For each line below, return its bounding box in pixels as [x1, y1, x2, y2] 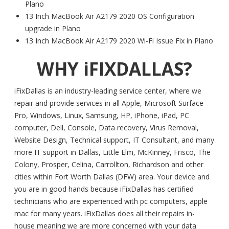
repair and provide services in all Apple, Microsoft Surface [14, 98, 203, 108]
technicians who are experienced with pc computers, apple [14, 196, 208, 207]
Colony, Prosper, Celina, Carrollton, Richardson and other [14, 159, 203, 170]
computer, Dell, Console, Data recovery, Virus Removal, [14, 123, 199, 133]
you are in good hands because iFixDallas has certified [14, 184, 194, 194]
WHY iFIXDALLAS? [37, 57, 192, 81]
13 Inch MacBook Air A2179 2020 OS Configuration [25, 11, 194, 21]
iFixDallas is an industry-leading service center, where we [14, 86, 201, 96]
